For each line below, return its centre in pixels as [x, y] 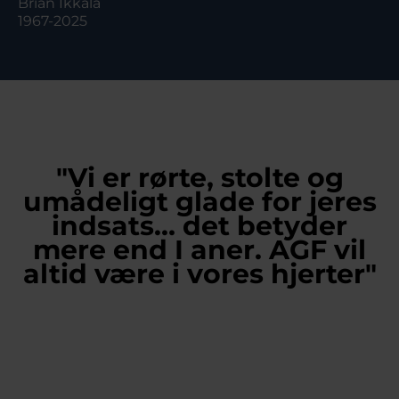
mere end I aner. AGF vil [199, 250]
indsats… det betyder [199, 226]
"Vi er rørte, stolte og [199, 178]
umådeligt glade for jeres [199, 202]
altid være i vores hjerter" [199, 274]
